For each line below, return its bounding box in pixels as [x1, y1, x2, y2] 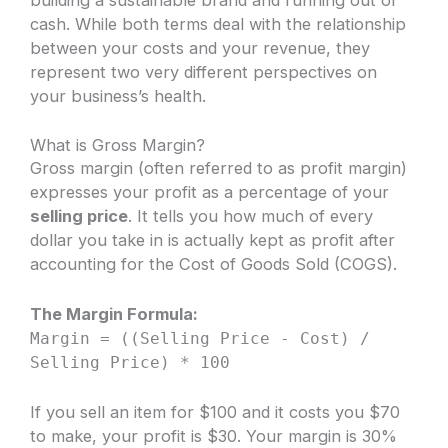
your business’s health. [30, 85, 207, 106]
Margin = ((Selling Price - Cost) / [30, 329, 371, 349]
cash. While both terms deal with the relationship [30, 13, 407, 34]
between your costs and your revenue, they [30, 37, 371, 58]
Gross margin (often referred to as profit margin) [30, 157, 408, 178]
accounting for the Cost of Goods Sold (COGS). [30, 253, 398, 274]
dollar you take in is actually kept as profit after [30, 229, 396, 250]
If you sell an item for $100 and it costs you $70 [30, 402, 401, 423]
